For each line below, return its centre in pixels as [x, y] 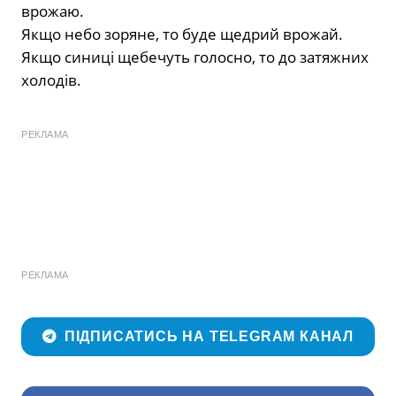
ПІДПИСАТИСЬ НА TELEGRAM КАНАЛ [209, 337]
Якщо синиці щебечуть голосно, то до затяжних [195, 57]
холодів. [51, 80]
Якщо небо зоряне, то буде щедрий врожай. [182, 34]
